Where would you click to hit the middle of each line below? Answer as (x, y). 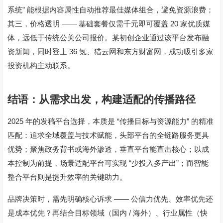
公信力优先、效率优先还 (172, 199)
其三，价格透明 (35, 24)
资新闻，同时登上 (39, 52)
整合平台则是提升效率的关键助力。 (67, 177)
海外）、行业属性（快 (170, 213)
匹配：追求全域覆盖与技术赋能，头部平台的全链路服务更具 (109, 135)
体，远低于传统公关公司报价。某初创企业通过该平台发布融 (109, 38)
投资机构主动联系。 (41, 66)
